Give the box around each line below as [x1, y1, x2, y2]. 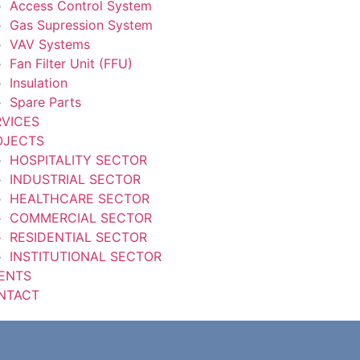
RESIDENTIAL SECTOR [9, 229, 147, 245]
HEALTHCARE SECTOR [9, 190, 149, 207]
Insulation [9, 75, 67, 91]
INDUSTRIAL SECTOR [9, 171, 141, 187]
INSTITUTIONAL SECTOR [9, 248, 162, 264]
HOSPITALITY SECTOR [9, 152, 147, 168]
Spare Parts [9, 94, 81, 110]
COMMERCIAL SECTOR [9, 210, 152, 226]
